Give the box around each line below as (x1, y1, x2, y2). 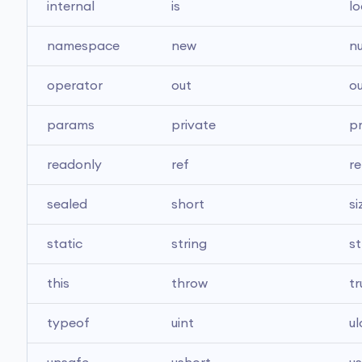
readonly (47, 158, 102, 171)
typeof (47, 317, 90, 330)
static (47, 238, 82, 250)
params (47, 119, 95, 132)
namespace (47, 40, 120, 53)
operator (47, 79, 103, 92)
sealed (47, 198, 87, 211)
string (171, 238, 207, 250)
